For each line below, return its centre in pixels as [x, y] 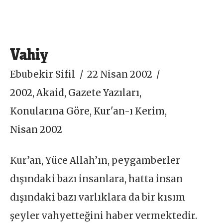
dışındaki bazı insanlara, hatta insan [97, 179]
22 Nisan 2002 [119, 75]
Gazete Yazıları [104, 93]
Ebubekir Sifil [43, 75]
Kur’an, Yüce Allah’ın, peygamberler [95, 161]
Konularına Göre [50, 111]
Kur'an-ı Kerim [129, 111]
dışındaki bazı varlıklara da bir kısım [98, 198]
